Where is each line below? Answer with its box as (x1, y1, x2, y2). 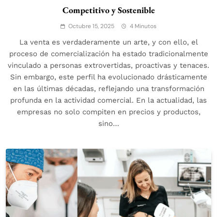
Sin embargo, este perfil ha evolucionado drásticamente (10, 73, 207, 82)
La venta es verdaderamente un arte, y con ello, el (19, 38, 198, 47)
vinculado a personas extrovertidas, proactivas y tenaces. (8, 61, 209, 70)
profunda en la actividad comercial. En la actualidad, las (10, 96, 207, 105)
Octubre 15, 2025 (68, 22, 114, 31)
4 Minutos (130, 22, 156, 31)
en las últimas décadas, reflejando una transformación (13, 84, 204, 93)
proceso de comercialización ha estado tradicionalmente (9, 49, 208, 59)
